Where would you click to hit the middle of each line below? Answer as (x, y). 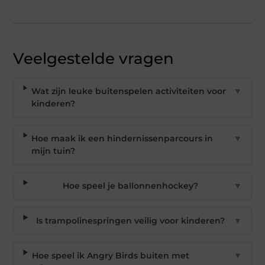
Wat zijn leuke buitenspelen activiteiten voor (128, 91)
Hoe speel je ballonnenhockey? (130, 186)
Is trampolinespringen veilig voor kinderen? (130, 221)
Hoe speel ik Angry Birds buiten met (110, 256)
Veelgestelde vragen (94, 59)
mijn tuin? (53, 151)
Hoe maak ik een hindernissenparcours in (122, 138)
